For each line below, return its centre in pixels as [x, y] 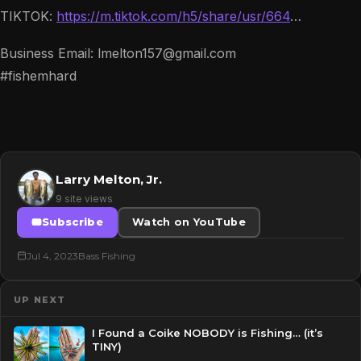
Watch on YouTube [189, 222]
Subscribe [73, 222]
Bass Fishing [107, 255]
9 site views [84, 199]
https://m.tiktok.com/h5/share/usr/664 [173, 17]
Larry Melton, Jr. [109, 179]
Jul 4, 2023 [52, 255]
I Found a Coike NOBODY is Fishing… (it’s [207, 333]
